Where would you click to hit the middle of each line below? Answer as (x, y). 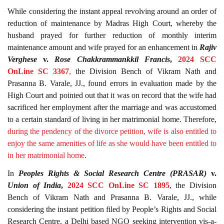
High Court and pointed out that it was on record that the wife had (112, 95)
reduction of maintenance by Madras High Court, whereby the (112, 23)
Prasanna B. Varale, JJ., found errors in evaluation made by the (112, 83)
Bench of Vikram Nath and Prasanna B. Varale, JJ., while (112, 197)
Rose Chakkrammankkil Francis (112, 59)
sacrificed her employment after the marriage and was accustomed (112, 107)
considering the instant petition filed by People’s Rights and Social (112, 209)
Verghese (22, 59)
